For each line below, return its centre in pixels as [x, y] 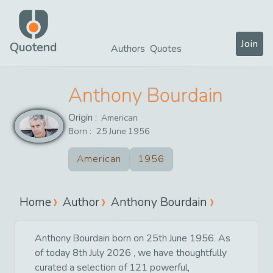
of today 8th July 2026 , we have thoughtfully [131, 253]
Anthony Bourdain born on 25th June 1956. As [133, 238]
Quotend [33, 47]
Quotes [166, 49]
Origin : [84, 118]
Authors [128, 49]
